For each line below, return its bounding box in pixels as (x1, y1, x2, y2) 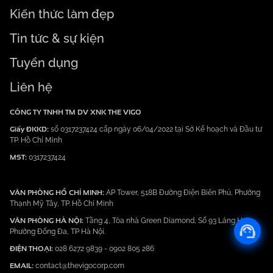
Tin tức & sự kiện (10, 31, 104, 46)
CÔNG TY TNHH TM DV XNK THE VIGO (10, 107, 141, 117)
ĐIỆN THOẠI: (10, 243, 53, 253)
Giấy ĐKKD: (10, 124, 51, 134)
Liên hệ (10, 80, 52, 94)
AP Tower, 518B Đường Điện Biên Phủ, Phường (106, 188, 260, 197)
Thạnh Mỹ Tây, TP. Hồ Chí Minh (10, 199, 113, 208)
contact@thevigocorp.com (34, 261, 124, 270)
